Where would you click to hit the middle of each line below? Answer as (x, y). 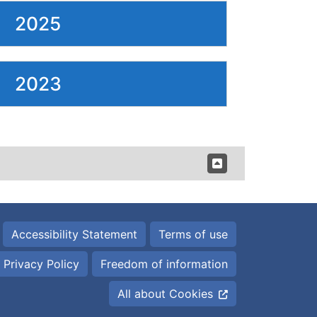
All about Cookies (165, 294)
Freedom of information (164, 264)
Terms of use (193, 234)
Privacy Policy (41, 264)
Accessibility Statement (74, 234)
